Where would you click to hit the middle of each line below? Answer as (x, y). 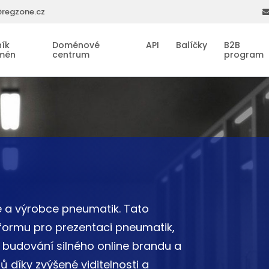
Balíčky (191, 45)
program (243, 55)
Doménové (76, 45)
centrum (71, 55)
